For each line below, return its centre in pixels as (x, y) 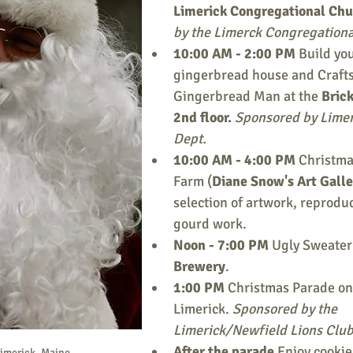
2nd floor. (203, 117)
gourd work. (210, 224)
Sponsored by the (286, 309)
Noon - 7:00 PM (223, 245)
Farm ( (193, 181)
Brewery (199, 266)
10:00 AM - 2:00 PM (236, 54)
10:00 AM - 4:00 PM (236, 160)
